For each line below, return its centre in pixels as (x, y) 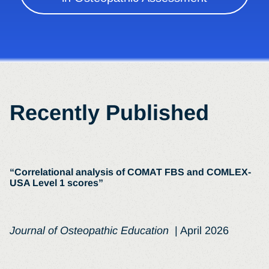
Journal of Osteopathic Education (91, 230)
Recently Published (109, 113)
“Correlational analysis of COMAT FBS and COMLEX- (130, 172)
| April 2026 (200, 230)
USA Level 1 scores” (56, 183)
